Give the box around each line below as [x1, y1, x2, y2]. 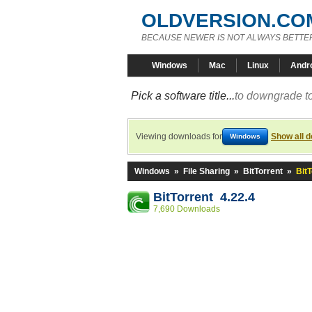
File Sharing [183, 166, 230, 176]
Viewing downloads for [136, 132, 222, 141]
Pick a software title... [131, 90, 235, 102]
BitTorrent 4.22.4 [153, 190, 255, 204]
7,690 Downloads [153, 204, 220, 214]
